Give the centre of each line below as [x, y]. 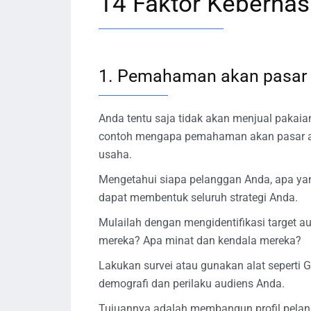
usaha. [115, 154]
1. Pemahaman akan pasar [203, 76]
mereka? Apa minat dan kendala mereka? [200, 240]
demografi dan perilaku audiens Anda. [192, 283]
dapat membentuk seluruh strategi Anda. [198, 197]
